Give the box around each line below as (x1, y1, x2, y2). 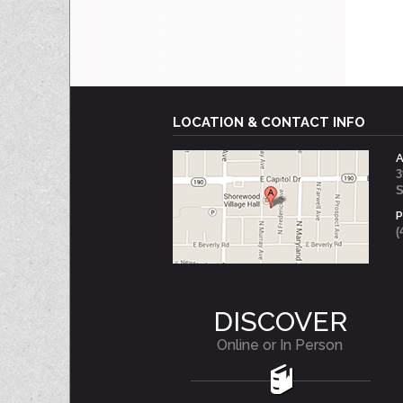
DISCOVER (212, 306, 347, 337)
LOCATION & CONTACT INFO (173, 114, 365, 130)
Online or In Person (217, 336, 344, 354)
